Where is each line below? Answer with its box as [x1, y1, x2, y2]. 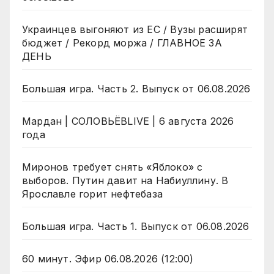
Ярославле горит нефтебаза [22, 188, 163, 201]
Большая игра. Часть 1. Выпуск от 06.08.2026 [22, 220, 250, 233]
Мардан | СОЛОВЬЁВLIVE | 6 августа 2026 [22, 115, 234, 128]
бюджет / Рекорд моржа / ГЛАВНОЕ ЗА [22, 37, 222, 50]
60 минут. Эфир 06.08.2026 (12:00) [22, 253, 194, 265]
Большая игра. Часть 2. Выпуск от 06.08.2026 [22, 83, 251, 95]
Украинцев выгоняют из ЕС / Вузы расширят [22, 23, 248, 36]
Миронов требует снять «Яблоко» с [22, 161, 203, 174]
